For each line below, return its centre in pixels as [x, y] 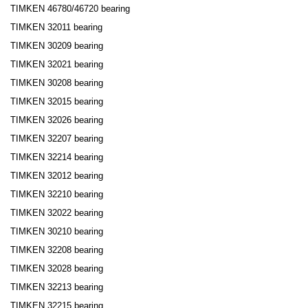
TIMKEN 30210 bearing [57, 232]
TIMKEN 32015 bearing [57, 102]
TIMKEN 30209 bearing [57, 46]
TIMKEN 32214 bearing [57, 157]
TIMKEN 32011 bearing [56, 27]
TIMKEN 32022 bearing [57, 213]
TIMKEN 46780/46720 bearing [70, 9]
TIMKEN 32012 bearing [57, 176]
